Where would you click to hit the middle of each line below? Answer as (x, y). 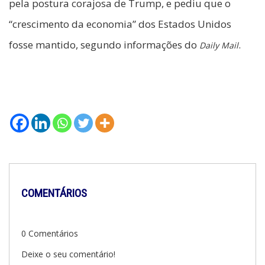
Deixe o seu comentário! (68, 254)
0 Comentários (50, 234)
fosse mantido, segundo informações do (104, 45)
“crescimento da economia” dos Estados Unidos (120, 24)
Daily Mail (219, 46)
